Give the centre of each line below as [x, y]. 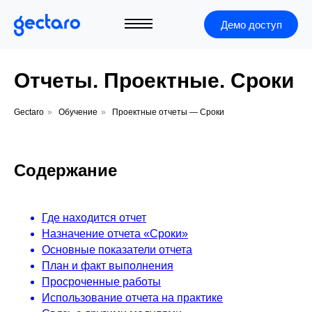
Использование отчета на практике [132, 298]
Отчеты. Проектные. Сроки [154, 80]
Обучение [78, 112]
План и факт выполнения [108, 266]
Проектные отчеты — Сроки [168, 112]
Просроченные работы [101, 282]
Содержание [65, 170]
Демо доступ [251, 24]
